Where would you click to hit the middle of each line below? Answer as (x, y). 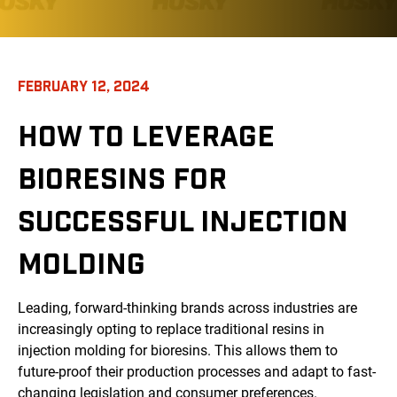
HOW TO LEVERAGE (146, 135)
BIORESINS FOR (122, 178)
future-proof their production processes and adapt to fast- (197, 372)
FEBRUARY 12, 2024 (84, 86)
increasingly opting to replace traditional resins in (171, 330)
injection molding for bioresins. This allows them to (178, 351)
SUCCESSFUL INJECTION (183, 220)
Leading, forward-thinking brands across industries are (187, 308)
